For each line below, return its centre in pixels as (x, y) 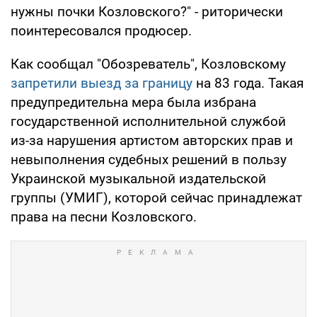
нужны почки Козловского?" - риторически (147, 11)
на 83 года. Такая (248, 83)
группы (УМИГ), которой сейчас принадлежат (156, 197)
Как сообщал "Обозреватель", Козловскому (148, 64)
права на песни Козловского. (104, 217)
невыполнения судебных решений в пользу (149, 159)
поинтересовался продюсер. (101, 30)
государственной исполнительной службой (148, 121)
